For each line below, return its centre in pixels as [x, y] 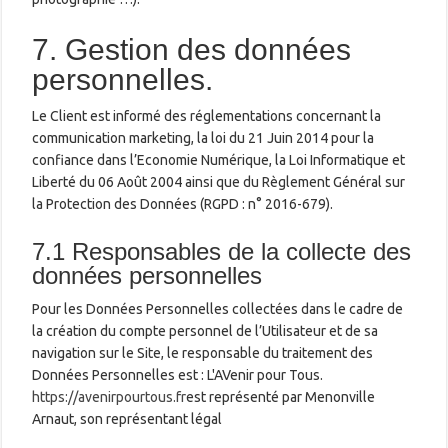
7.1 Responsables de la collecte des [222, 251]
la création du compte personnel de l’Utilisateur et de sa [205, 330]
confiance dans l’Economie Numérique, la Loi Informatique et [219, 159]
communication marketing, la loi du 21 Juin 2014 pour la [203, 137]
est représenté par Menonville [281, 396]
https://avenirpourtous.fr [109, 396]
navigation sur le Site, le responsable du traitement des [203, 352]
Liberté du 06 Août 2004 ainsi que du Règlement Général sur [219, 181]
